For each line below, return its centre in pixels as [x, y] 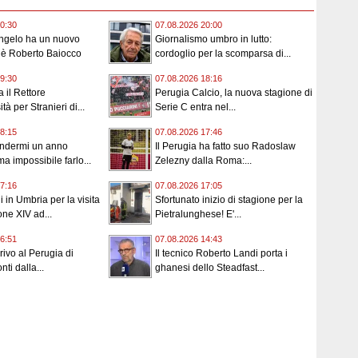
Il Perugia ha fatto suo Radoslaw [225, 147]
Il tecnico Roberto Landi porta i [221, 254]
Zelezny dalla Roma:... [203, 161]
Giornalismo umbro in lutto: [213, 40]
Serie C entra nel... [195, 107]
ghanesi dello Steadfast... [210, 268]
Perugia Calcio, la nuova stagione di [234, 93]
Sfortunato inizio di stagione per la [229, 200]
